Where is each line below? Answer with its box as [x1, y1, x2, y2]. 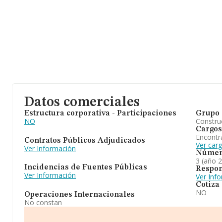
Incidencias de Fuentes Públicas [24, 164, 147, 172]
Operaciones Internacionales [24, 190, 135, 199]
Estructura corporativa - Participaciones [24, 110, 176, 117]
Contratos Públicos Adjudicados [24, 136, 145, 145]
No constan [24, 197, 62, 207]
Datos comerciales [24, 96, 140, 110]
